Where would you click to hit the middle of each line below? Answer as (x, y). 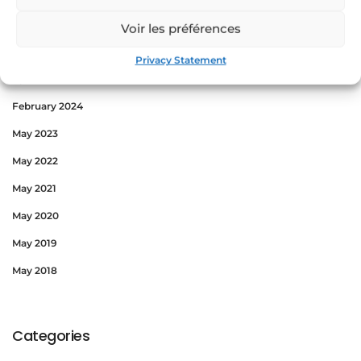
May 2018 (35, 271)
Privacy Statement (180, 60)
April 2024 (37, 79)
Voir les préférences (180, 29)
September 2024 (53, 24)
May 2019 (35, 243)
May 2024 (35, 52)
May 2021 (34, 189)
